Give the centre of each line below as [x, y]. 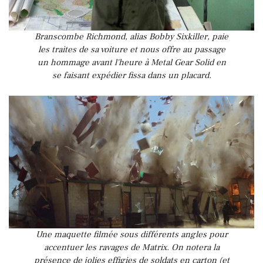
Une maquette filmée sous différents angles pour [131, 235]
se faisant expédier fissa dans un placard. [131, 75]
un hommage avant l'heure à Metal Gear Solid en [131, 62]
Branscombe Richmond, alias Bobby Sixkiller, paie [131, 36]
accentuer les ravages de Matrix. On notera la [131, 248]
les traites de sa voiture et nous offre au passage [131, 49]
